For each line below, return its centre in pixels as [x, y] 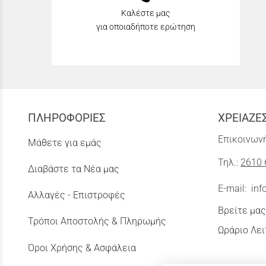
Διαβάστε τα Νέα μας [74, 169]
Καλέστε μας [145, 13]
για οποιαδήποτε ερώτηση [145, 27]
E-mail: [235, 189]
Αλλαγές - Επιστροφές [77, 195]
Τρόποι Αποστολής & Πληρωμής [97, 221]
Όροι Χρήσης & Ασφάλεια [82, 248]
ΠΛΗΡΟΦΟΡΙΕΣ [67, 118]
